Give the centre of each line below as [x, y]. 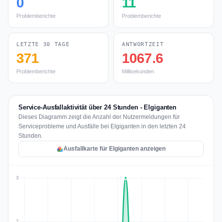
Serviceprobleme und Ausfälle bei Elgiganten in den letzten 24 [102, 126]
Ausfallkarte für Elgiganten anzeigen [114, 149]
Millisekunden [138, 71]
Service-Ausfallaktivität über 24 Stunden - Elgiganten [98, 107]
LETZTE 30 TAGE [43, 44]
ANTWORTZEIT [143, 44]
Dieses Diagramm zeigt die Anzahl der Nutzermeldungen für [99, 117]
